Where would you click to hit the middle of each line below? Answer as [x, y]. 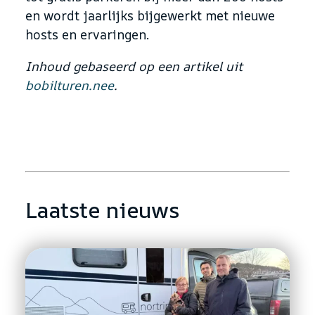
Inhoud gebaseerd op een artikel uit [134, 66]
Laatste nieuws [102, 210]
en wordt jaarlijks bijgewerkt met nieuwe [150, 15]
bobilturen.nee [70, 85]
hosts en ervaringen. [87, 34]
